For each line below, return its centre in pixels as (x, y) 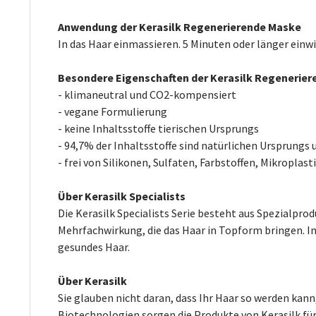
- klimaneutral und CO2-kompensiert (147, 94)
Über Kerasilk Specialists (122, 196)
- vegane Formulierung (113, 111)
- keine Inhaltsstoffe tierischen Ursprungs (158, 128)
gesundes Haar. (94, 247)
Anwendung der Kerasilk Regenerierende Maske (180, 26)
